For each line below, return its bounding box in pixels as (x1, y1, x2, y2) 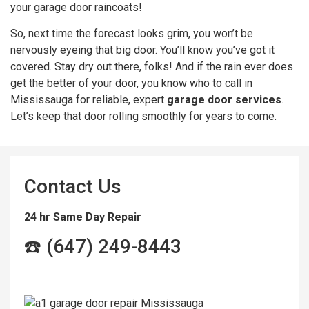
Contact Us (24, 175, 121, 198)
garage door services (167, 93, 281, 107)
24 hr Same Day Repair (24, 210, 141, 223)
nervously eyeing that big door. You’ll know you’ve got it (10, 43, 275, 57)
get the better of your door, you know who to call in (10, 77, 252, 90)
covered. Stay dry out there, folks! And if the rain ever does (10, 60, 293, 74)
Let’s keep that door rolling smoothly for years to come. (10, 110, 277, 123)
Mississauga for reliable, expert (10, 93, 167, 107)
